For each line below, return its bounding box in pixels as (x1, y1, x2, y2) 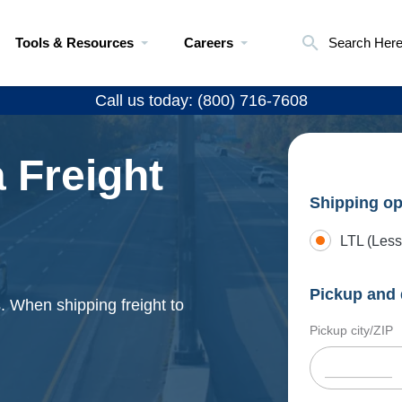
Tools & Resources (15, 35, 134, 50)
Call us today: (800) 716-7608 (94, 92, 308, 109)
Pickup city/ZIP (310, 323, 393, 337)
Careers (184, 35, 233, 50)
